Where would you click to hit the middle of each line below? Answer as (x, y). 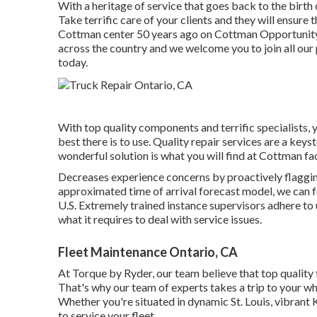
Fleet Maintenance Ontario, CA (148, 252)
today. (73, 62)
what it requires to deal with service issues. (160, 219)
